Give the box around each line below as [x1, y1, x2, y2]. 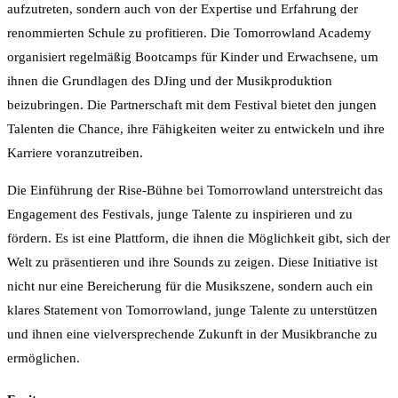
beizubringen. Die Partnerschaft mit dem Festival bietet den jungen [7, 98, 377, 113]
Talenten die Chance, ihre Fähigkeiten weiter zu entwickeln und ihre [7, 122, 385, 137]
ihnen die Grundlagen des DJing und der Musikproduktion [7, 74, 332, 89]
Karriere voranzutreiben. [7, 146, 143, 161]
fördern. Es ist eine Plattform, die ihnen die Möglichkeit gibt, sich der [7, 231, 390, 246]
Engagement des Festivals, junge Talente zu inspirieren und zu [7, 207, 353, 222]
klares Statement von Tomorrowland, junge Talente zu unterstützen [7, 303, 378, 318]
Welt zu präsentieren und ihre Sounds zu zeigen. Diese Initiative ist [7, 255, 378, 270]
